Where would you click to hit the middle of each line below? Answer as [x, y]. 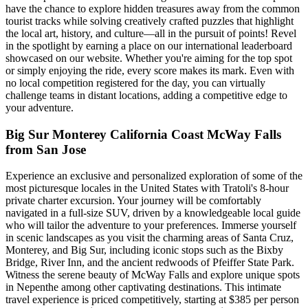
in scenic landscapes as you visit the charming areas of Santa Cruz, [150, 238]
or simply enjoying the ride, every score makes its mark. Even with [150, 70]
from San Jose [46, 149]
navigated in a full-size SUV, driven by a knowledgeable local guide [153, 213]
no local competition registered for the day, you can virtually [135, 82]
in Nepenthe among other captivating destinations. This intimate [143, 287]
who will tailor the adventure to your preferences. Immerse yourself [151, 225]
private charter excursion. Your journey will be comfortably [133, 201]
